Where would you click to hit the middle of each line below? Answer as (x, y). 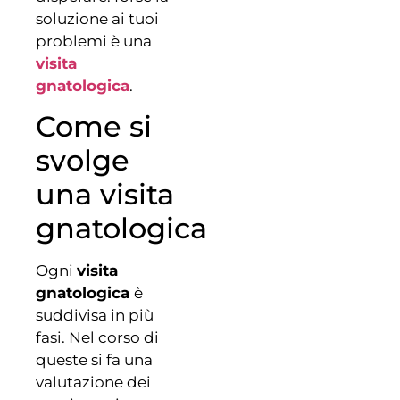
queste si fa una (94, 360)
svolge (83, 161)
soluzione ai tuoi (97, 18)
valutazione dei (93, 383)
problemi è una (94, 41)
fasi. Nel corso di (97, 338)
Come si (94, 127)
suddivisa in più (95, 316)
